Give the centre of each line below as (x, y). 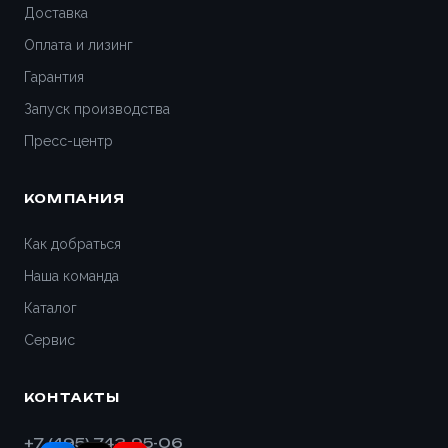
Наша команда (71, 276)
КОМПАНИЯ (75, 198)
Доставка (56, 13)
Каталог (50, 308)
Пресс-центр (68, 141)
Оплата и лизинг (78, 45)
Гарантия (54, 77)
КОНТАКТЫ (72, 397)
